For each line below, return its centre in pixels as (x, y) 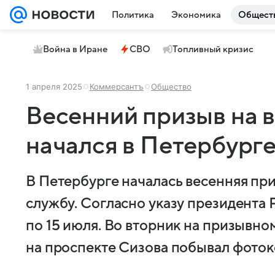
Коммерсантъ (117, 87)
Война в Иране (75, 49)
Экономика (196, 15)
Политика (133, 15)
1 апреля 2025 (54, 87)
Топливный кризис (213, 49)
